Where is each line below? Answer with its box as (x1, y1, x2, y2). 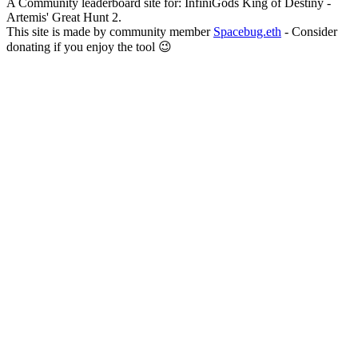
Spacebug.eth (213, 24, 281, 38)
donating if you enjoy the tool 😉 (6, 39, 172, 54)
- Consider (281, 24, 337, 38)
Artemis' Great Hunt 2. (6, 10, 121, 24)
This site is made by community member (6, 24, 213, 38)
